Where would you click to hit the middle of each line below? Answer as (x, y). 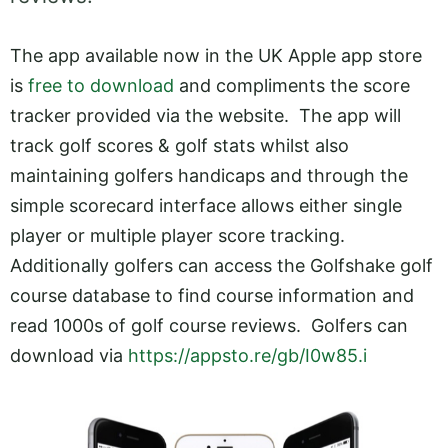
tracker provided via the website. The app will (205, 115)
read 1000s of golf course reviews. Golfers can (209, 325)
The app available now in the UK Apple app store (216, 55)
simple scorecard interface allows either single (206, 205)
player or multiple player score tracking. (177, 235)
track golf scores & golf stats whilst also (179, 145)
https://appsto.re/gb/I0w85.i (247, 355)
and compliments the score (292, 85)
